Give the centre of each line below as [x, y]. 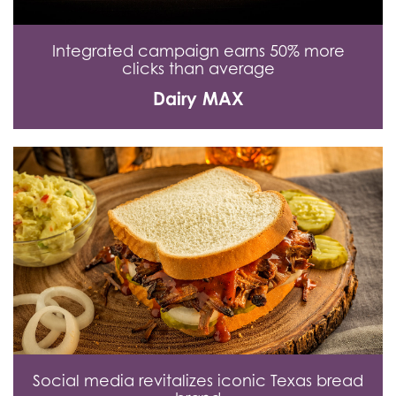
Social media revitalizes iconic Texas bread [198, 380]
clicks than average [198, 68]
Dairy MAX [198, 98]
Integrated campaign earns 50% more [198, 50]
